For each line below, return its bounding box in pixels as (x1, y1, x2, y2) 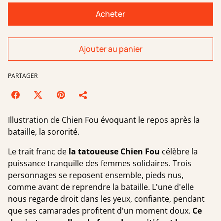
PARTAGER (8, 72, 37, 80)
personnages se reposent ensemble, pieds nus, (8, 170, 184, 181)
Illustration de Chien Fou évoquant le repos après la (8, 114, 200, 125)
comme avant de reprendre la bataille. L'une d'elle (8, 182, 194, 192)
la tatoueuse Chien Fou (67, 146, 162, 157)
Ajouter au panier (78, 43, 143, 54)
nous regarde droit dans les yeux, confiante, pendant (8, 193, 205, 204)
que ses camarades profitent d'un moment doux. (8, 205, 192, 216)
